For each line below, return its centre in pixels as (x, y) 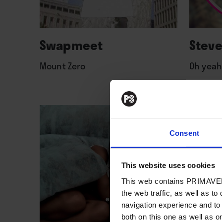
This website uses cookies (168, 166)
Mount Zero (63, 66)
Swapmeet (71, 45)
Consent (184, 133)
